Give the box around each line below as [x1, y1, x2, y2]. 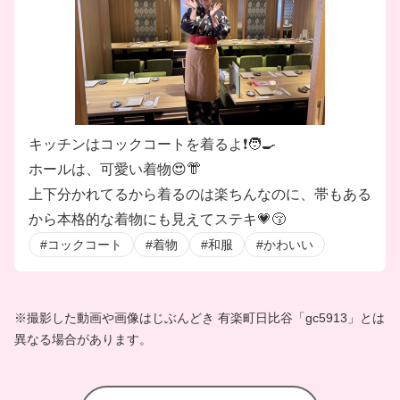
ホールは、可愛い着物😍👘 [29, 162, 201, 177]
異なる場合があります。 [14, 332, 152, 346]
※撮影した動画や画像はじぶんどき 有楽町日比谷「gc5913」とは [14, 311, 385, 325]
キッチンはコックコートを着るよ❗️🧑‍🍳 [29, 137, 276, 152]
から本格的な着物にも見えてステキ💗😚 [29, 212, 286, 227]
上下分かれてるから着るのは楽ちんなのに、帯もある [29, 187, 371, 202]
